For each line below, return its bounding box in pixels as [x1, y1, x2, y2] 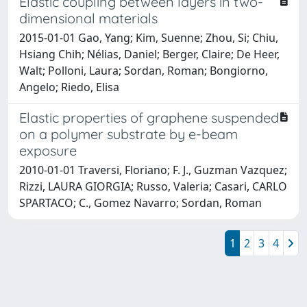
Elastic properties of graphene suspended [19, 108, 279, 126]
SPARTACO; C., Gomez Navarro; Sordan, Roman [19, 195, 262, 210]
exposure [19, 141, 77, 159]
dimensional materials [19, 9, 158, 27]
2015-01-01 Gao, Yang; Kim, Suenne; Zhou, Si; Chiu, [19, 29, 278, 45]
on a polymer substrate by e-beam [19, 125, 238, 143]
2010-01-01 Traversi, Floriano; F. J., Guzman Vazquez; [19, 162, 287, 177]
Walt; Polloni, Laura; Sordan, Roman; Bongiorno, [19, 62, 268, 78]
